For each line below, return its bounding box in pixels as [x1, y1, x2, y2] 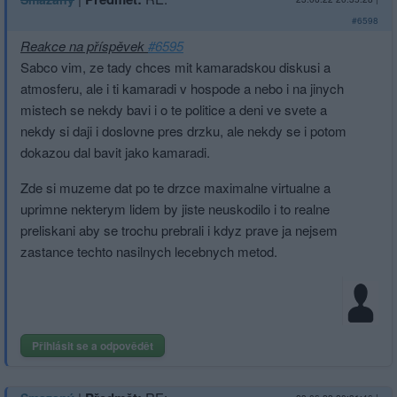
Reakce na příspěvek [20, 35, 148, 55]
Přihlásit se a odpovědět [32, 337, 153, 354]
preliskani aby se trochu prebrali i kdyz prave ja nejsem [20, 220, 338, 239]
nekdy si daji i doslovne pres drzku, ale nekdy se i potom [20, 121, 346, 140]
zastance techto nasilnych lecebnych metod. [20, 241, 277, 261]
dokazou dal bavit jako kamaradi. [20, 142, 210, 161]
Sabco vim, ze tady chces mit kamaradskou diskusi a [20, 57, 331, 76]
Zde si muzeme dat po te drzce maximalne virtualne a [20, 177, 331, 197]
